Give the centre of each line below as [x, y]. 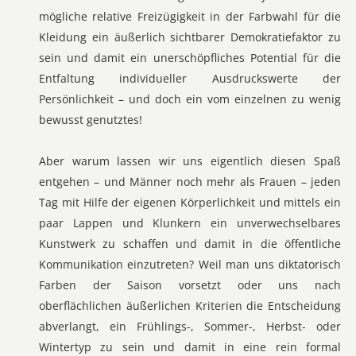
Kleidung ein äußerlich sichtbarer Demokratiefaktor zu [190, 37]
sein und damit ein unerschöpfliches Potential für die [190, 58]
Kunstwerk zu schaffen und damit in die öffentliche [190, 244]
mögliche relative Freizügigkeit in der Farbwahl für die [190, 16]
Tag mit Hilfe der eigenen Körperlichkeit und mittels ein [190, 202]
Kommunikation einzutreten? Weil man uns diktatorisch [190, 264]
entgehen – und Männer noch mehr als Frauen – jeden [190, 182]
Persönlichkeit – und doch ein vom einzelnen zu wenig [190, 99]
